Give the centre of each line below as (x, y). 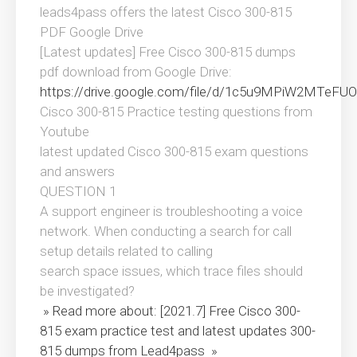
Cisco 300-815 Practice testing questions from (176, 111)
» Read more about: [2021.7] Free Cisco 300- (170, 310)
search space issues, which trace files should (171, 271)
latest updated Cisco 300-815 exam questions (174, 151)
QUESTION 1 (78, 191)
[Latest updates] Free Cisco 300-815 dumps (168, 51)
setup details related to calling (126, 251)
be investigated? (87, 290)
